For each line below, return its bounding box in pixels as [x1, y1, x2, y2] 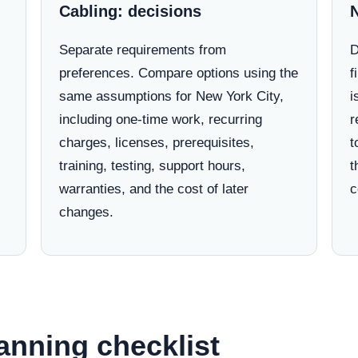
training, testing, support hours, [58, 158, 245, 173]
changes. [58, 205, 113, 220]
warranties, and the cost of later [58, 181, 249, 197]
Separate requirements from [58, 42, 226, 58]
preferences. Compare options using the [58, 66, 298, 81]
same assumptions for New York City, [58, 89, 284, 104]
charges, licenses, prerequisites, [58, 135, 254, 150]
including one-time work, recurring [58, 112, 262, 127]
